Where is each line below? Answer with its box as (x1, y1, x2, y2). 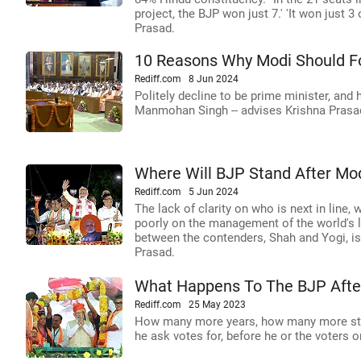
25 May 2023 (189, 299, 246, 310)
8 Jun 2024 (189, 73, 239, 85)
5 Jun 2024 (189, 186, 239, 197)
